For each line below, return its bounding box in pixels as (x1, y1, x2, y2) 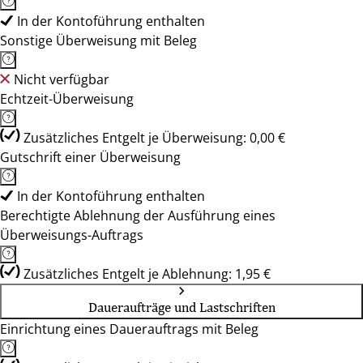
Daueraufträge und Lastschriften (88, 299, 275, 315)
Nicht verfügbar (14, 70, 109, 88)
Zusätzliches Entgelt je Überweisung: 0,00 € (23, 129, 285, 147)
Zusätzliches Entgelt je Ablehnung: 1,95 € (23, 265, 271, 283)
